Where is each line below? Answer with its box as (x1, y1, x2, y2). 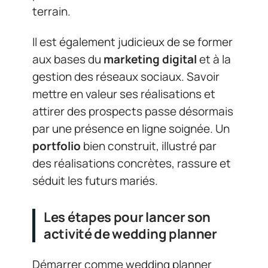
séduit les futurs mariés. (32, 173, 158, 188)
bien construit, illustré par (81, 138, 217, 154)
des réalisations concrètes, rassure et (32, 156, 231, 171)
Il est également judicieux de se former (32, 34, 233, 50)
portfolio (32, 138, 81, 154)
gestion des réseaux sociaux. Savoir (32, 69, 220, 84)
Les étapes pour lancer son (44, 208, 211, 226)
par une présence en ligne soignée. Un (32, 121, 230, 136)
